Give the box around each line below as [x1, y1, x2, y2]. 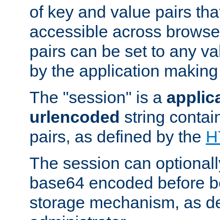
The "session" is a [29, 88, 166, 107]
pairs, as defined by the [29, 127, 206, 146]
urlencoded [29, 108, 120, 127]
